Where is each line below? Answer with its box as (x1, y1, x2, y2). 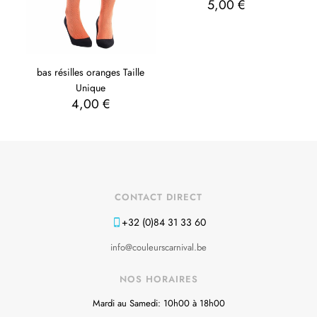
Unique (76, 80, 106, 95)
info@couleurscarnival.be (110, 240, 207, 254)
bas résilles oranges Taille (37, 64, 145, 79)
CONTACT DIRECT (115, 190, 202, 204)
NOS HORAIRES (119, 272, 198, 286)
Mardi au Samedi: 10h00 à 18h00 (92, 296, 225, 310)
